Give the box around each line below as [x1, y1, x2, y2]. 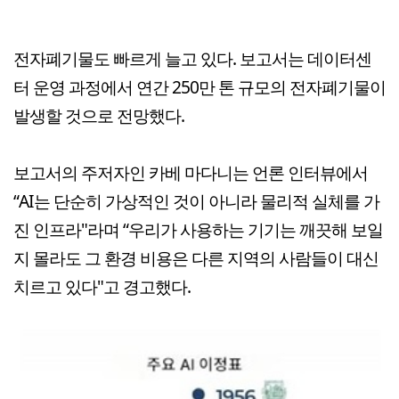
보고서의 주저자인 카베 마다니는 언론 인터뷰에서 [13, 159, 368, 184]
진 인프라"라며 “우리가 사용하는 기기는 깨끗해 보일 [13, 216, 383, 241]
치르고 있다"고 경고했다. [13, 273, 191, 298]
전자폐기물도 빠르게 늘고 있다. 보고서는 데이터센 [13, 45, 371, 70]
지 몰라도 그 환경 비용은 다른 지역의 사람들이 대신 [13, 245, 379, 270]
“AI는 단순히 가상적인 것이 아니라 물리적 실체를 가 [13, 188, 379, 213]
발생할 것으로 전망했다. [13, 102, 184, 127]
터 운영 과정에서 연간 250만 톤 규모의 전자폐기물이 [13, 74, 386, 99]
